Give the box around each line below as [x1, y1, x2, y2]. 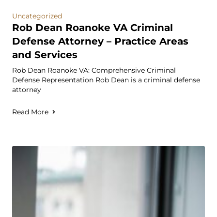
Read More [12, 108, 48, 116]
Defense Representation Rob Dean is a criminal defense [12, 76, 200, 84]
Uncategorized [12, 12, 62, 20]
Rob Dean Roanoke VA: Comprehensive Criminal [12, 66, 176, 75]
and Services [12, 49, 77, 61]
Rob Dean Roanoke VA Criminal [12, 22, 173, 33]
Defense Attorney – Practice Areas [12, 35, 188, 47]
